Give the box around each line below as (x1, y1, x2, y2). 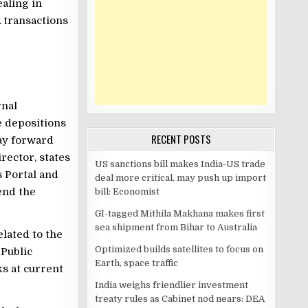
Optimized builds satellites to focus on (95, 244, 263, 254)
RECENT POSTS (151, 131, 211, 146)
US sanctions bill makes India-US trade (95, 159, 265, 169)
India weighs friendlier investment (95, 280, 248, 290)
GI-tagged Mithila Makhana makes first (95, 208, 265, 219)
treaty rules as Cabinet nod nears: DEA (95, 294, 265, 304)
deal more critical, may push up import (95, 173, 266, 183)
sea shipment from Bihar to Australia (95, 222, 257, 232)
